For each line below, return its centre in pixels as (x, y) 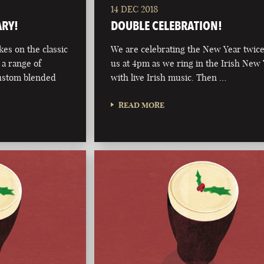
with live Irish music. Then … (169, 77)
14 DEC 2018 (135, 9)
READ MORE (142, 105)
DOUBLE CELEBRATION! (167, 25)
